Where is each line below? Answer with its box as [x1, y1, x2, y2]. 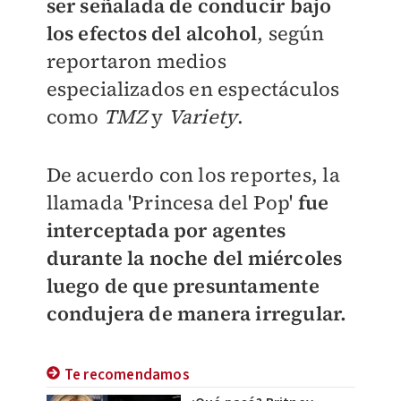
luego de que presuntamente [46, 272, 320, 299]
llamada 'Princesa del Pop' [46, 189, 294, 216]
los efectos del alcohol [46, 20, 258, 47]
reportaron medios [46, 47, 226, 74]
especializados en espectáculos [46, 75, 340, 102]
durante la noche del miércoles [46, 244, 343, 271]
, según [257, 20, 325, 47]
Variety [167, 103, 238, 130]
